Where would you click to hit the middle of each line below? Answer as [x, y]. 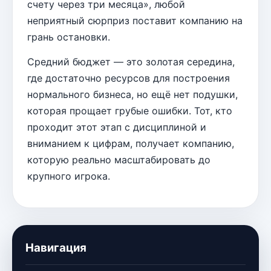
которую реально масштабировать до [119, 160]
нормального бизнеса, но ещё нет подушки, [132, 95]
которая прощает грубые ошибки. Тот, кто [130, 111]
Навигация [56, 248]
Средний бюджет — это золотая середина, [131, 62]
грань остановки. [69, 37]
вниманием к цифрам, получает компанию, [131, 144]
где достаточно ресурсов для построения [129, 78]
